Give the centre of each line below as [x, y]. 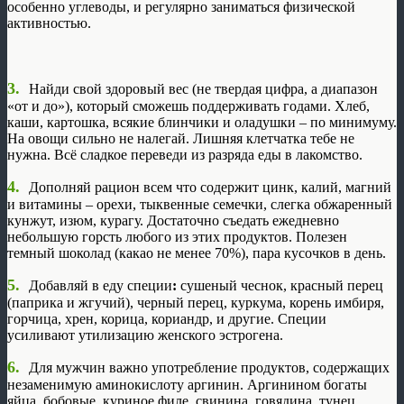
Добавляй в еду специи [101, 286]
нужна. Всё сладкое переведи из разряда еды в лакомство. [185, 155]
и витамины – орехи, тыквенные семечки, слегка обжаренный [200, 205]
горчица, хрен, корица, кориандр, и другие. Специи [167, 319]
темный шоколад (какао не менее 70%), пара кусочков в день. [197, 253]
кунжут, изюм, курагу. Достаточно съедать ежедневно [173, 221]
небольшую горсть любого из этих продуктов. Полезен [177, 237]
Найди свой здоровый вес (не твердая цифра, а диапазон [203, 89]
